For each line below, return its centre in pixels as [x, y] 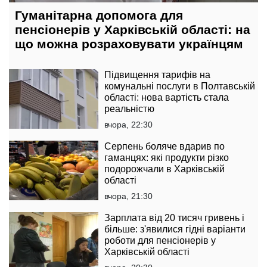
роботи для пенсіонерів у [160, 241]
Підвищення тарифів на [157, 75]
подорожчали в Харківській [164, 169]
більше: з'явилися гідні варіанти [175, 229]
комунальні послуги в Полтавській [180, 86]
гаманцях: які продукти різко [167, 158]
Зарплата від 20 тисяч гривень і [174, 218]
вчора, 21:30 [128, 196]
